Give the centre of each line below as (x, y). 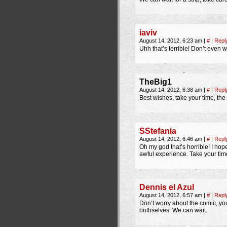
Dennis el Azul (167, 187)
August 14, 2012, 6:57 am (172, 195)
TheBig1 (156, 82)
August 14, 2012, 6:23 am (172, 41)
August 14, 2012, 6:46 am (172, 139)
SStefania (158, 131)
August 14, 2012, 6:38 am (172, 90)
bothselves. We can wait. (173, 210)
